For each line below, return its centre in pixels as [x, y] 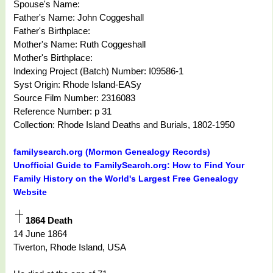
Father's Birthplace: [52, 31]
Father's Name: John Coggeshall [79, 18]
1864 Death [49, 221]
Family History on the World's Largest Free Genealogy [126, 179]
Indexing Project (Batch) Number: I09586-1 [98, 71]
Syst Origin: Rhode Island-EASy [77, 85]
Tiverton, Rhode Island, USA [70, 247]
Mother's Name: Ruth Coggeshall [80, 44]
